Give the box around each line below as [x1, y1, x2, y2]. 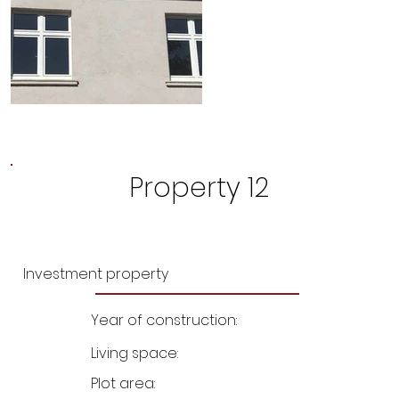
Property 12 [129, 168, 270, 207]
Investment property [23, 264, 169, 285]
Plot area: [90, 372, 159, 394]
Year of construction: [90, 310, 240, 331]
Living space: [90, 343, 182, 364]
